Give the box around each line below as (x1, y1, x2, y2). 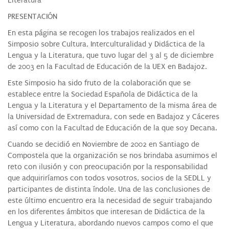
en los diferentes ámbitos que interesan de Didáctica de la (8, 208, 205, 216)
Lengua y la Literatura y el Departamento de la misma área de (8, 101, 217, 109)
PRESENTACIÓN (8, 12, 57, 20)
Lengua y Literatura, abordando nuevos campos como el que (8, 219, 213, 227)
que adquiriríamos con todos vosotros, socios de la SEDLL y (8, 174, 211, 182)
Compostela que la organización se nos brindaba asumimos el (8, 151, 217, 159)
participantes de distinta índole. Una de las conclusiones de (8, 185, 210, 193)
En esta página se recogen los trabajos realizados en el (8, 29, 195, 37)
